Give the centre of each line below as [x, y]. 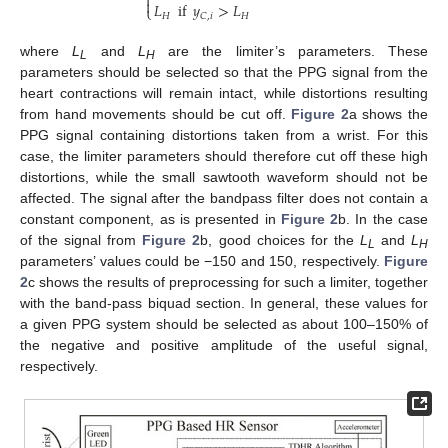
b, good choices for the [280, 240]
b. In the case [383, 219]
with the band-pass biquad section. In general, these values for [224, 303]
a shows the [388, 114]
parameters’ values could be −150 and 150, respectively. [202, 261]
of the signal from [81, 240]
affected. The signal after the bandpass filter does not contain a [224, 198]
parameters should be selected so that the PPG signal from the [224, 72]
